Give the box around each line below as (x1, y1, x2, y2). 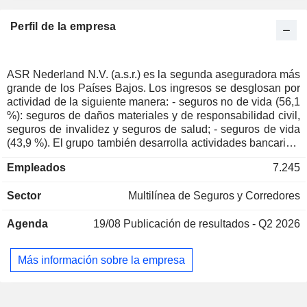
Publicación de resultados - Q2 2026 (123, 218, 300, 230)
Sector (7, 190, 41, 201)
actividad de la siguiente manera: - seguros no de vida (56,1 (7, 96, 172, 108)
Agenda (7, 218, 48, 230)
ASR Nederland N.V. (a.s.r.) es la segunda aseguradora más (7, 69, 300, 80)
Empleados (7, 162, 66, 173)
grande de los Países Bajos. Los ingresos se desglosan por (7, 82, 300, 94)
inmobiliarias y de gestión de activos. (7, 151, 186, 162)
